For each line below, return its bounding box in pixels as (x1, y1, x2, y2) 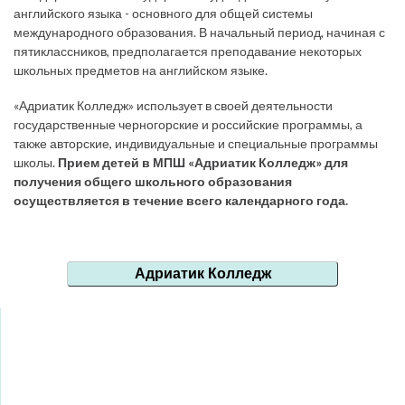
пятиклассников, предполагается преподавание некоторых (14, 43, 362, 60)
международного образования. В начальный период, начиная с (14, 24, 385, 41)
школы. (14, 155, 58, 171)
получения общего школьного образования (14, 174, 292, 190)
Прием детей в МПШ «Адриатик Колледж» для (58, 155, 348, 171)
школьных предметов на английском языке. (14, 62, 268, 79)
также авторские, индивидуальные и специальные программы (14, 136, 378, 152)
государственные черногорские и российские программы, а (14, 117, 363, 133)
